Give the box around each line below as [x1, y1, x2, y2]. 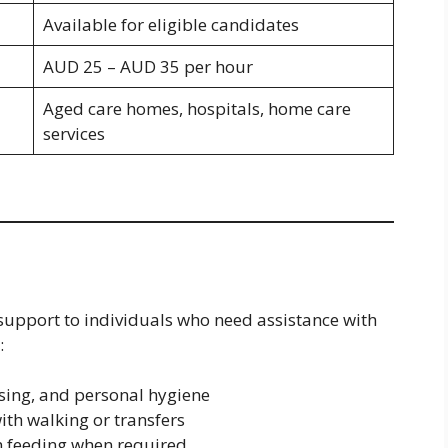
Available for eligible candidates [42, 13, 299, 37]
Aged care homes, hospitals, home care [42, 97, 351, 121]
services [42, 122, 105, 146]
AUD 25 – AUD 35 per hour [42, 55, 253, 79]
